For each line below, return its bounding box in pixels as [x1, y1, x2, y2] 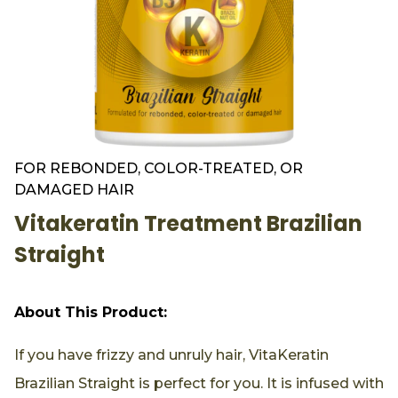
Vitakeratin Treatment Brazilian [14, 208, 362, 238]
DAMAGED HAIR [14, 180, 134, 198]
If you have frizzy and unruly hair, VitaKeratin [14, 346, 329, 363]
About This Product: [14, 303, 167, 321]
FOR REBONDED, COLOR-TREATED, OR [14, 159, 303, 177]
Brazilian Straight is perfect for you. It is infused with [14, 374, 384, 392]
